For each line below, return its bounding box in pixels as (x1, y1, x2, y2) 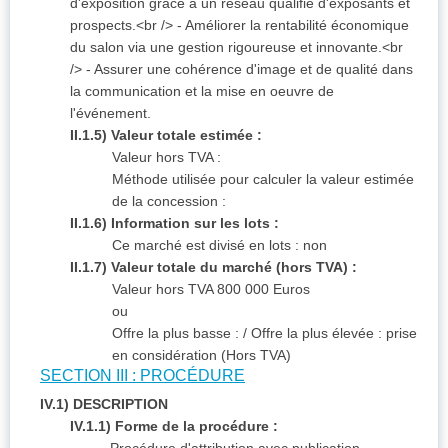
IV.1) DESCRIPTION (40, 396, 168, 413)
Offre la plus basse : (112, 325, 239, 342)
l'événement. (70, 105, 151, 122)
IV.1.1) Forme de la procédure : (70, 418, 278, 435)
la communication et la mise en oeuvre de (70, 83, 334, 100)
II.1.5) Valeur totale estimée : (70, 127, 262, 144)
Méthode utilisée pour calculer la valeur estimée (112, 171, 414, 188)
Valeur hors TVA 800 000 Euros (112, 281, 310, 298)
